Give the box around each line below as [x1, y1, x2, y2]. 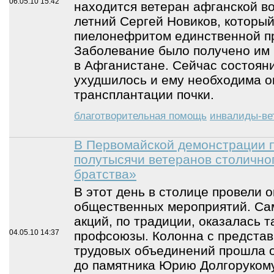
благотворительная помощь [74, 109, 207, 122]
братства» [74, 167, 136, 181]
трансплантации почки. [74, 87, 214, 102]
